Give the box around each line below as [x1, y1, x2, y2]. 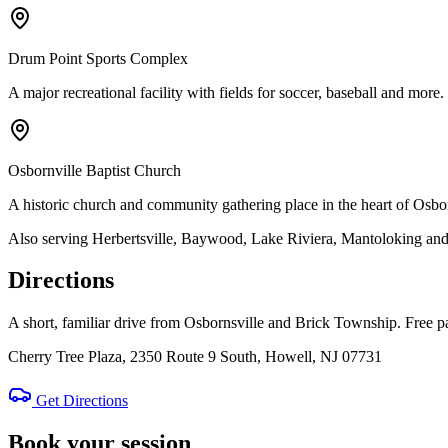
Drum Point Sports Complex [8, 49, 188, 67]
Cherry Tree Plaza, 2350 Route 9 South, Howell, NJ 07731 [8, 348, 382, 366]
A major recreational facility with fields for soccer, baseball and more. [8, 83, 444, 101]
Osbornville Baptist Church [8, 161, 181, 179]
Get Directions [32, 392, 128, 410]
